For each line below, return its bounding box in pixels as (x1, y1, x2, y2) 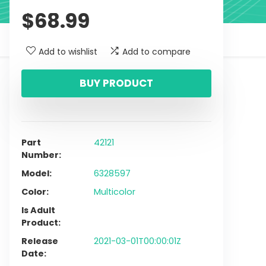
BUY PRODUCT (80, 76, 153, 90)
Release (21, 235, 58, 247)
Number (21, 149, 59, 161)
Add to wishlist (39, 46, 97, 58)
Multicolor (94, 186, 135, 198)
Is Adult (21, 204, 55, 216)
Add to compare (122, 46, 191, 58)
